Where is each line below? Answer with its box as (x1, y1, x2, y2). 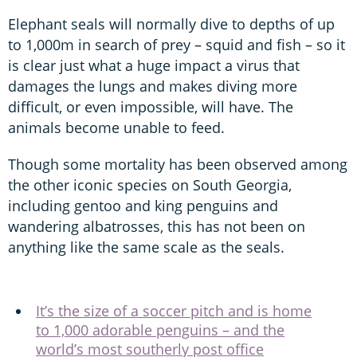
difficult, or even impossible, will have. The (8, 96, 293, 116)
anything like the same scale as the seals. (8, 237, 284, 257)
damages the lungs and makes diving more (8, 76, 297, 96)
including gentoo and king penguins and (8, 195, 278, 215)
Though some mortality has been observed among (8, 154, 347, 174)
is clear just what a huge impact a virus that (8, 55, 300, 75)
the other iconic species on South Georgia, (8, 175, 292, 194)
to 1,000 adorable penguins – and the (36, 320, 284, 339)
